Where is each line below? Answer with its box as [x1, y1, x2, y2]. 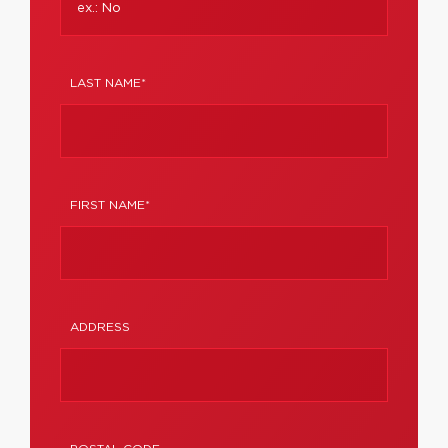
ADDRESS [70, 321, 130, 333]
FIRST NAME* [70, 199, 150, 211]
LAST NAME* [70, 77, 146, 89]
